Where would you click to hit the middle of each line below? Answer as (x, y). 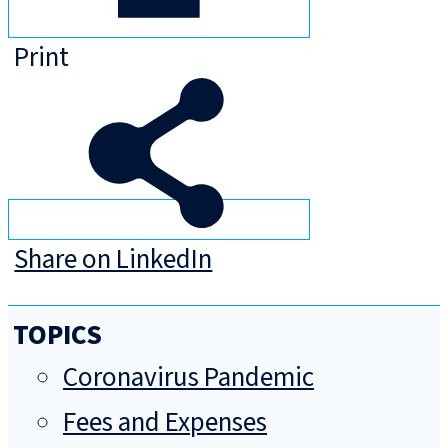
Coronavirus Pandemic (188, 378)
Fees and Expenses (165, 423)
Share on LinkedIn (113, 260)
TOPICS (57, 336)
